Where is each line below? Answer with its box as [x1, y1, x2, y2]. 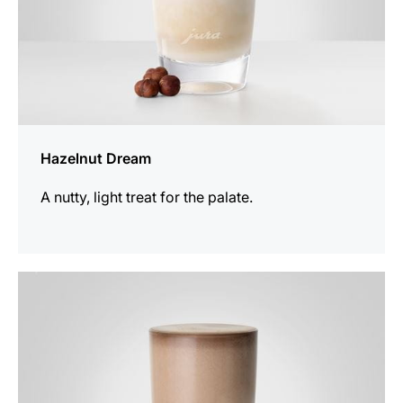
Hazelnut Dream [40, 148, 151, 167]
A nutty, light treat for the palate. [40, 187, 253, 206]
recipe [17, 296, 59, 315]
